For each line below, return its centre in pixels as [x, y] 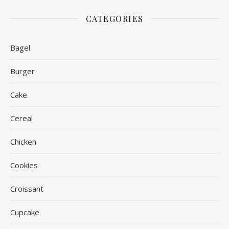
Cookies [24, 165]
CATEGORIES [114, 18]
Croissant [27, 188]
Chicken [23, 141]
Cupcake [25, 212]
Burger [22, 71]
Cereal [21, 118]
